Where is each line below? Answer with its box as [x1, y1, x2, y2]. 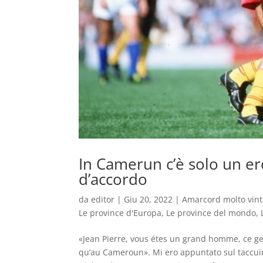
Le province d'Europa [79, 207, 162, 219]
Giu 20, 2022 [124, 194, 173, 205]
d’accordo [79, 168, 148, 190]
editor [91, 194, 115, 205]
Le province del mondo [166, 207, 257, 219]
